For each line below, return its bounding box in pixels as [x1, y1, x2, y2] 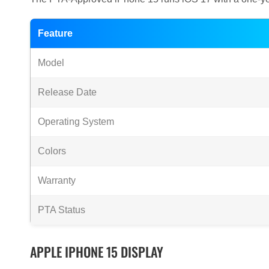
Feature [38, 28, 73, 39]
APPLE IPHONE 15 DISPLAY [30, 242, 163, 262]
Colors [38, 146, 66, 157]
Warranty [38, 175, 76, 186]
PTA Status [38, 205, 85, 216]
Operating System [38, 116, 114, 127]
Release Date [38, 87, 97, 98]
